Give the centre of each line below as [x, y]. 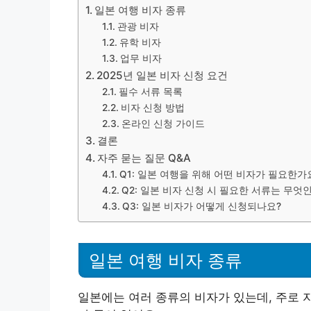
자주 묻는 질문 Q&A [144, 158]
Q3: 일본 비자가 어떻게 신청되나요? [201, 206]
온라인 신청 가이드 [163, 124]
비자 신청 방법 [152, 108]
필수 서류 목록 [150, 92]
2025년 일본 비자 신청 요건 [162, 75]
